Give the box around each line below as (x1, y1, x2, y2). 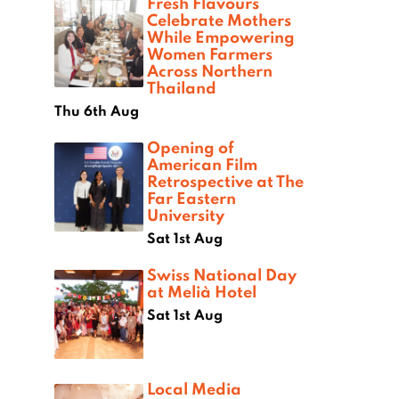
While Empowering (147, 26, 295, 48)
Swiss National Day (147, 264, 297, 286)
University (147, 204, 224, 226)
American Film (147, 153, 257, 175)
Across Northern (147, 60, 273, 82)
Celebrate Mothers (147, 9, 291, 31)
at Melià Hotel (147, 281, 256, 303)
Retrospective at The (147, 170, 304, 192)
